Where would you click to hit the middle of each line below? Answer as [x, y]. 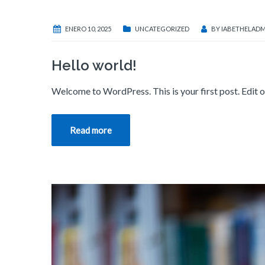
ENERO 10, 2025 [88, 29]
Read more [91, 130]
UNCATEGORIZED [162, 29]
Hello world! [94, 66]
